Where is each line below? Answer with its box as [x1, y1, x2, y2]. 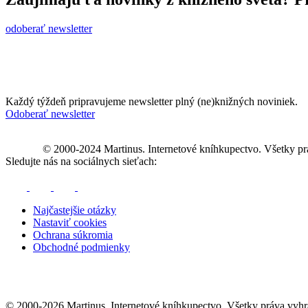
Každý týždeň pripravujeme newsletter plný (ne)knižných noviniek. [5, 95, 298, 107]
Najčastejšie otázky [33, 203, 116, 216]
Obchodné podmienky [33, 241, 130, 253]
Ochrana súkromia [33, 228, 113, 241]
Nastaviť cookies [33, 216, 107, 228]
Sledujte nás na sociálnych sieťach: [5, 155, 157, 167]
